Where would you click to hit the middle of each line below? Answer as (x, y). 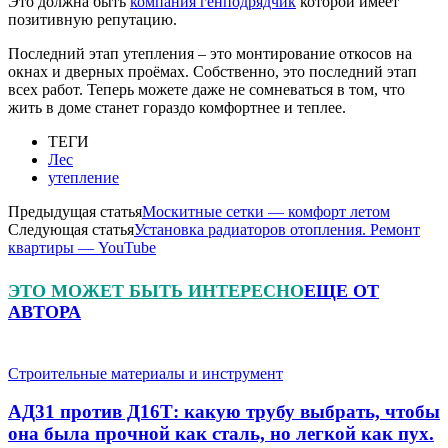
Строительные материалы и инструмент (145, 373)
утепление (83, 177)
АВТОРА (44, 311)
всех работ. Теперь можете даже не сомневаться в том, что (206, 89)
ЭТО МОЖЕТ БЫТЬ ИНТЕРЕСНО (156, 290)
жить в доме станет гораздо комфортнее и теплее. (177, 107)
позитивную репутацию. (92, 19)
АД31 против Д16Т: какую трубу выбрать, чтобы (224, 412)
